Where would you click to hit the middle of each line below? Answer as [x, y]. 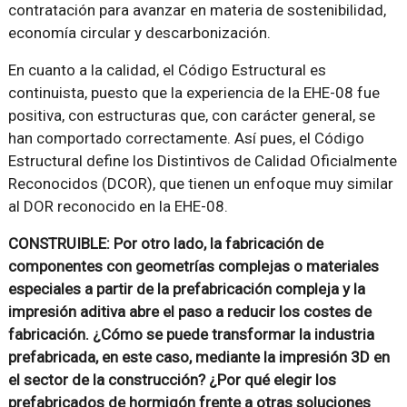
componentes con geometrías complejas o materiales [193, 267]
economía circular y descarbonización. [139, 33]
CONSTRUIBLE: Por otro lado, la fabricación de [165, 244]
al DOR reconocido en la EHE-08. [118, 207]
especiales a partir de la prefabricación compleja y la [186, 289]
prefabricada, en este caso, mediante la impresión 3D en [199, 357]
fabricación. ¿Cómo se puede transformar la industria [191, 335]
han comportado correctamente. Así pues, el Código [186, 139]
